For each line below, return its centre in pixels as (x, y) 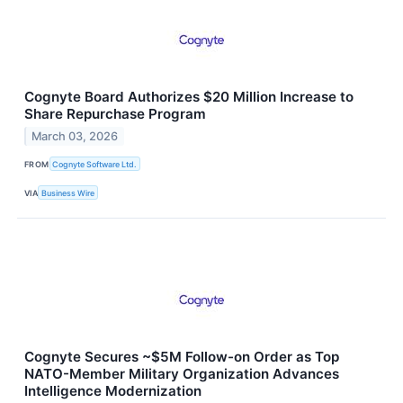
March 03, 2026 (75, 136)
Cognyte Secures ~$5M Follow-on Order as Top (182, 357)
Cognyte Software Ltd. (95, 164)
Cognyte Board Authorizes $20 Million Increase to (189, 97)
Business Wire (68, 193)
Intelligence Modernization (113, 391)
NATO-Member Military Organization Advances (182, 374)
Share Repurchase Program (115, 114)
